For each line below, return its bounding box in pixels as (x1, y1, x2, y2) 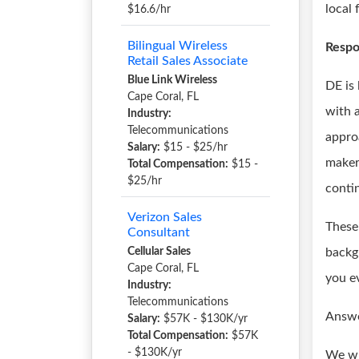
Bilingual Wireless (127, 39, 228, 52)
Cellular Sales (127, 246, 191, 257)
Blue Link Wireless (127, 75, 217, 86)
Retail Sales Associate (127, 54, 248, 67)
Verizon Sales (127, 211, 202, 224)
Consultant (127, 226, 190, 239)
